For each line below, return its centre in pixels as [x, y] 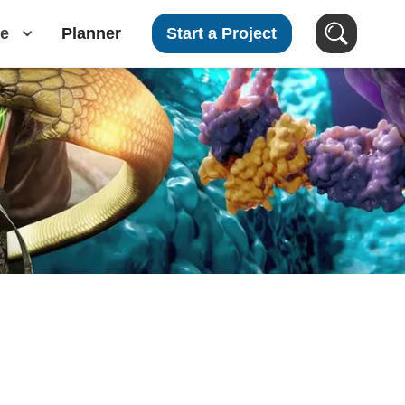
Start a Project [222, 33]
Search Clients [159, 355]
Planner [91, 33]
